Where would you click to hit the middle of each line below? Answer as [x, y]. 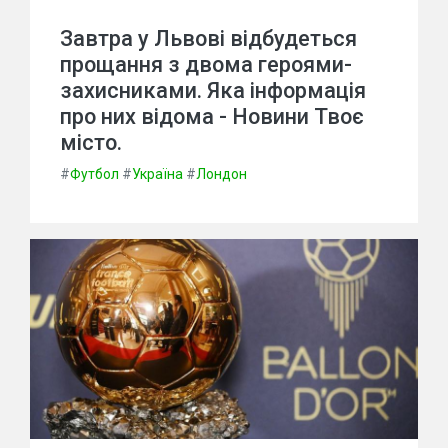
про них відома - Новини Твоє [212, 116]
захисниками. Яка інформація [213, 90]
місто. [91, 142]
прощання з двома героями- [206, 64]
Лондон [221, 174]
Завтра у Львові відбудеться [208, 38]
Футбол [94, 174]
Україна [157, 174]
